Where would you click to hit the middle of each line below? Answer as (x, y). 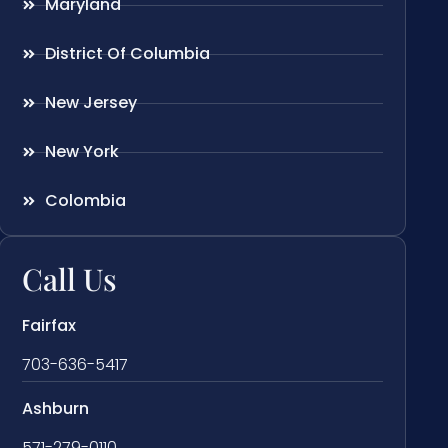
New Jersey (90, 103)
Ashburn (56, 409)
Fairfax (49, 326)
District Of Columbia (127, 54)
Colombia (85, 201)
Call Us (70, 279)
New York (81, 152)
